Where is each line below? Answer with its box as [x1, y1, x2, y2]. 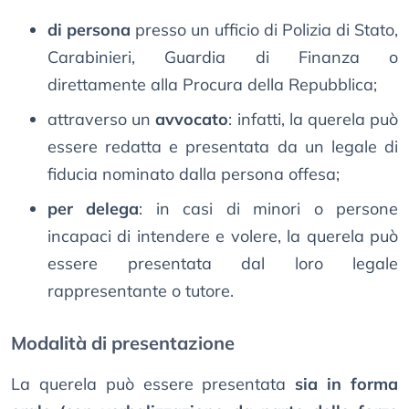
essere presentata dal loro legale [47, 253, 398, 275]
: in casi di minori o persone [139, 198, 399, 220]
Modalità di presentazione [11, 331, 235, 355]
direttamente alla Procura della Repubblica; [47, 74, 377, 96]
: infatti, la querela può [228, 109, 399, 131]
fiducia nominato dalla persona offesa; [47, 163, 340, 185]
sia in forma [295, 373, 399, 395]
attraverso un [47, 109, 156, 131]
